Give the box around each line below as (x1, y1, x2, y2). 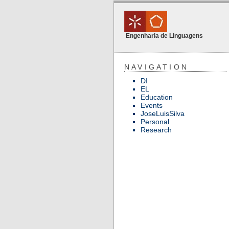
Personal (141, 118, 169, 126)
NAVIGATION (124, 63, 189, 71)
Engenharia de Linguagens (126, 32, 203, 39)
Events (141, 101, 163, 109)
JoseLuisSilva (141, 109, 185, 118)
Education (141, 93, 173, 101)
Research (141, 126, 172, 134)
